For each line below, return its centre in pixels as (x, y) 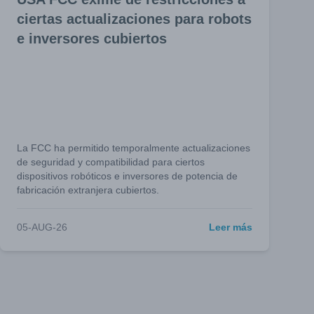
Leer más (231, 227)
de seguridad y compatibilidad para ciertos (111, 162)
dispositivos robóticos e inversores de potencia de (127, 176)
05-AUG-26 (42, 227)
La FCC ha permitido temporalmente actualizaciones (134, 148)
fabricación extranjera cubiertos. (88, 190)
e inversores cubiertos (92, 39)
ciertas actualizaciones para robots (134, 19)
